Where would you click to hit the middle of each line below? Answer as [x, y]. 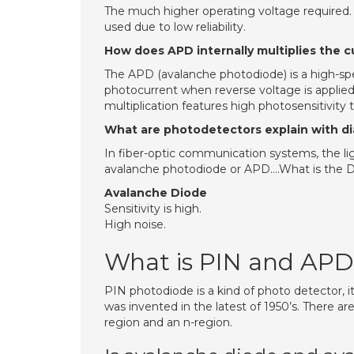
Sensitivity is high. [153, 209]
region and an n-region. [168, 322]
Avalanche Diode [156, 193]
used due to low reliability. [175, 27]
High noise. [135, 224]
